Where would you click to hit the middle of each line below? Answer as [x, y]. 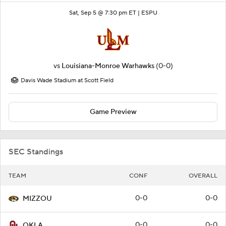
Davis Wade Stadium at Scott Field [67, 81]
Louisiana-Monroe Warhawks [108, 66]
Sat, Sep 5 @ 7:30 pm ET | [105, 13]
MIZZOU [37, 199]
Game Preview [113, 112]
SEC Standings [36, 152]
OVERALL [203, 176]
